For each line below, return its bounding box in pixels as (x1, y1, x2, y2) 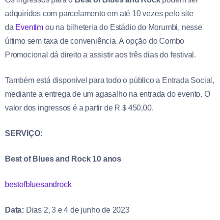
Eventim (15, 23, 44, 32)
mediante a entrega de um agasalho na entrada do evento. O (5, 90, 210, 99)
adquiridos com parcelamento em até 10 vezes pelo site (5, 9, 193, 18)
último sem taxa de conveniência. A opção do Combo (5, 37, 185, 46)
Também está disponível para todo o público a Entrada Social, (5, 76, 214, 85)
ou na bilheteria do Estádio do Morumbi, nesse (43, 23, 202, 32)
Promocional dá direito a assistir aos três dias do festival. (5, 51, 196, 59)
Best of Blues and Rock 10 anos (5, 155, 121, 164)
